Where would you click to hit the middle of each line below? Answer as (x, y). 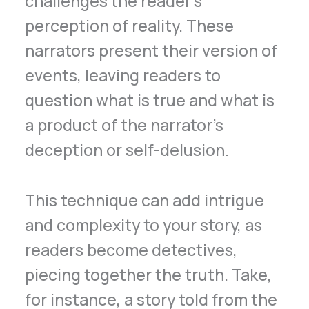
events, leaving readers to (123, 75)
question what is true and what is (150, 100)
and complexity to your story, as (144, 225)
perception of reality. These (130, 25)
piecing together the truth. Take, (149, 274)
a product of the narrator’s (124, 124)
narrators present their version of (151, 50)
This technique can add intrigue (145, 200)
